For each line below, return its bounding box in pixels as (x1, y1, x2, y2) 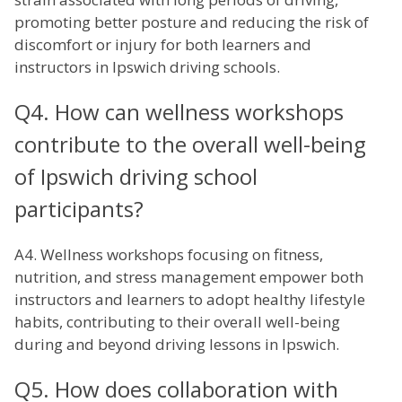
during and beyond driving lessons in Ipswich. (14, 334, 339, 355)
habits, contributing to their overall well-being (14, 311, 340, 333)
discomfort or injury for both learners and (14, 34, 311, 56)
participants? (14, 194, 144, 224)
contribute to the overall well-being (14, 129, 366, 160)
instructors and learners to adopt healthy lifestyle (14, 289, 365, 310)
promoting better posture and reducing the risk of (14, 12, 369, 33)
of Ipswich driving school (14, 162, 258, 192)
